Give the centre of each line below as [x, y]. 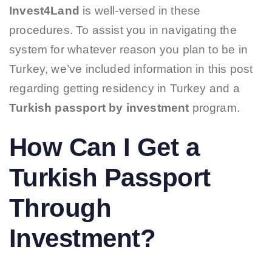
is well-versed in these [140, 11]
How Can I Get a [104, 148]
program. [216, 108]
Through [60, 208]
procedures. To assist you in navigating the [123, 30]
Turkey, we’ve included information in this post [131, 69]
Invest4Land [44, 11]
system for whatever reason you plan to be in [128, 50]
